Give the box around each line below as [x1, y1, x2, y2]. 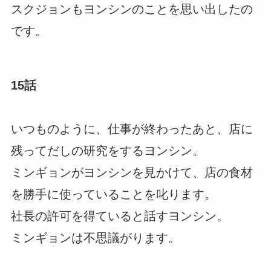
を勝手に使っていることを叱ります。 [10, 187, 217, 201]
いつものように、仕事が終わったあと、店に [10, 122, 253, 135]
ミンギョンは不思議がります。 [10, 230, 180, 244]
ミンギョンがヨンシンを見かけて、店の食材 [10, 165, 253, 179]
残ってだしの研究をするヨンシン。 [10, 143, 204, 157]
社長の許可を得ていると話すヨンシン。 [10, 209, 229, 223]
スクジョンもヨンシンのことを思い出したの [10, 2, 253, 16]
